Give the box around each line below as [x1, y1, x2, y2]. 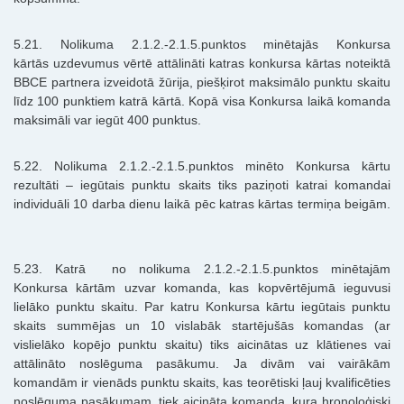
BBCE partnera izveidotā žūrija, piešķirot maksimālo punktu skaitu [14, 75, 390, 90]
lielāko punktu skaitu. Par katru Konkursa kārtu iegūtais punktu [14, 299, 390, 315]
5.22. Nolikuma [14, 159, 119, 174]
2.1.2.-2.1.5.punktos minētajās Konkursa [131, 37, 390, 52]
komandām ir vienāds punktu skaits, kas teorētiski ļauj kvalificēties [14, 375, 390, 390]
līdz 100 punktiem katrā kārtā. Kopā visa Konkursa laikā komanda [14, 94, 390, 109]
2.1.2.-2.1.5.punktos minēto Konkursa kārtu [119, 159, 390, 174]
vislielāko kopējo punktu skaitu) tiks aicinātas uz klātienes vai [14, 337, 390, 353]
